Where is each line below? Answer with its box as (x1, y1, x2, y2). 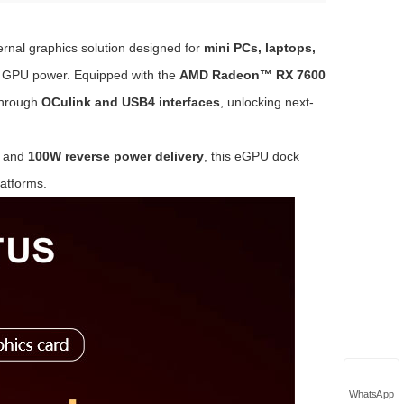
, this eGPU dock (203, 149, 299, 163)
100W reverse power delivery (27, 149, 204, 163)
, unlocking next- (219, 95, 314, 109)
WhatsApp (348, 388, 395, 399)
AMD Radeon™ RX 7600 (179, 68, 326, 82)
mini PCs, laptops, (203, 41, 316, 55)
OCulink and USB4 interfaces (41, 95, 220, 109)
